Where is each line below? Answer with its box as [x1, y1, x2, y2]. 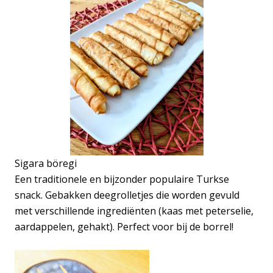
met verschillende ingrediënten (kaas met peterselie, [15, 204, 253, 218]
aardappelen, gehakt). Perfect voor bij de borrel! [15, 219, 233, 233]
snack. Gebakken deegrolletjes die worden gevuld [15, 188, 239, 202]
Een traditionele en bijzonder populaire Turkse [15, 172, 229, 186]
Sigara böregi [15, 156, 77, 170]
